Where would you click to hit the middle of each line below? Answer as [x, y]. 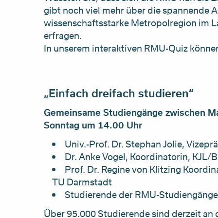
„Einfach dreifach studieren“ [120, 93]
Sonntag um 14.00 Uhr [93, 125]
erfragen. [63, 36]
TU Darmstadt [82, 182]
